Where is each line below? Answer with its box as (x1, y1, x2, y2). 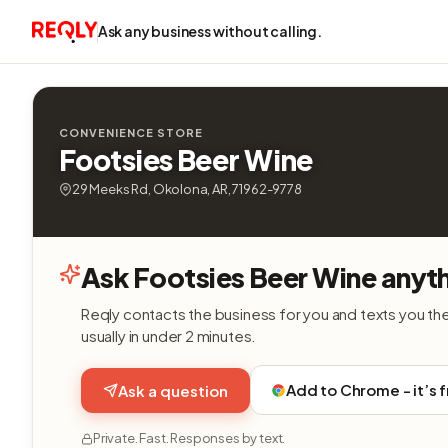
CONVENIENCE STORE (59, 126, 203, 139)
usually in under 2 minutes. (81, 326, 257, 345)
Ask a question (118, 380, 228, 400)
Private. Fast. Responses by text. (93, 430, 286, 446)
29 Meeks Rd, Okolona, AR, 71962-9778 (72, 181, 302, 197)
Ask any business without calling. (97, 22, 322, 40)
